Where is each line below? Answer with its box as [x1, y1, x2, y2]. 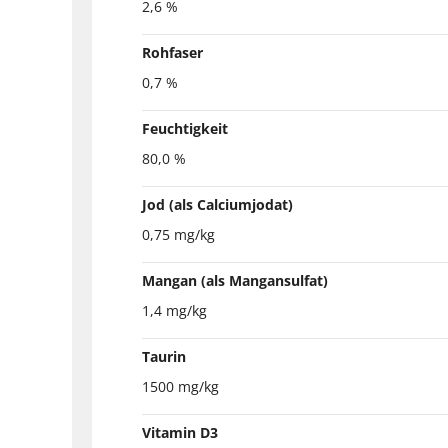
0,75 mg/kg [142, 224, 215, 244]
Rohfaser [142, 42, 203, 62]
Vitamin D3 [142, 422, 218, 442]
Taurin [142, 346, 186, 366]
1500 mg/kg [142, 376, 219, 396]
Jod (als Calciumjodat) [142, 194, 293, 214]
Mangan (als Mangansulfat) [142, 270, 328, 290]
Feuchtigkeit [142, 118, 228, 138]
